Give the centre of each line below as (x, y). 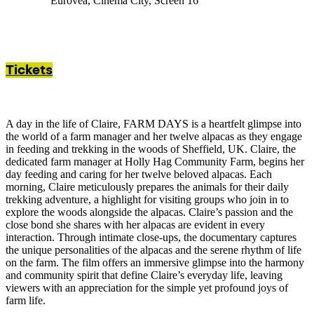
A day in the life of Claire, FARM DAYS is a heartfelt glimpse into (153, 124)
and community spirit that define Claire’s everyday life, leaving (144, 275)
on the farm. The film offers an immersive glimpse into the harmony (155, 263)
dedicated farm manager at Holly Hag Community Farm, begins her (155, 162)
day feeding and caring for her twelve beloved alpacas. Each (139, 175)
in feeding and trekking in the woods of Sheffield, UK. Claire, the (151, 149)
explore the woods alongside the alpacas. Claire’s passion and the (149, 212)
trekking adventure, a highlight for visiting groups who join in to (147, 200)
